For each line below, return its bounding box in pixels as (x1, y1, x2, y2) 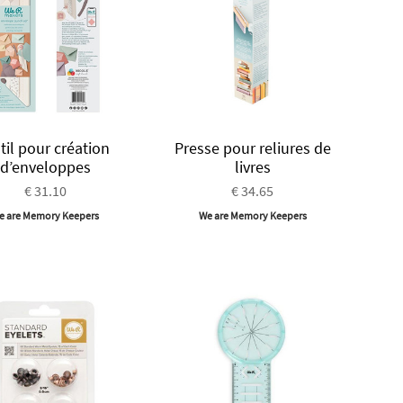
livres (234, 156, 271, 177)
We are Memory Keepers (198, 208, 307, 222)
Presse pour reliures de (174, 137, 331, 158)
